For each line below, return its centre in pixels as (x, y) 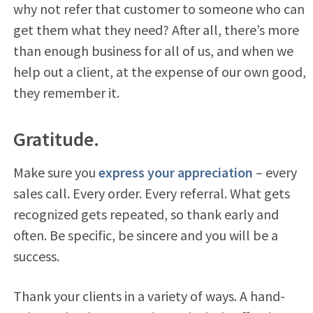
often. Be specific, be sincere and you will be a (145, 235)
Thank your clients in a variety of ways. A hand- (149, 296)
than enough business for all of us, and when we (153, 50)
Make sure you (56, 172)
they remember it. (66, 92)
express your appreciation (175, 172)
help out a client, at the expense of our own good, (159, 71)
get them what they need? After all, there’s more (156, 29)
